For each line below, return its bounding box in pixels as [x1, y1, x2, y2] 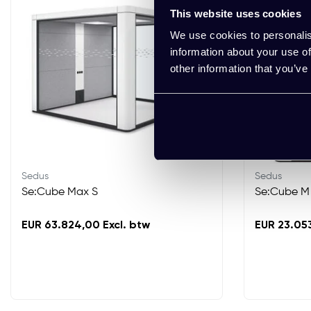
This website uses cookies [169, 7, 301, 19]
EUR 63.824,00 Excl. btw [22, 220, 150, 231]
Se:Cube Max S [22, 187, 98, 198]
